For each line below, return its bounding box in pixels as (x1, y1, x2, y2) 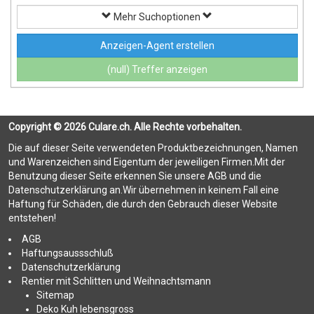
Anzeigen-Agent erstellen (100, 40, 214, 52)
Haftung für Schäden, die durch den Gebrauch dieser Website (8, 198, 278, 210)
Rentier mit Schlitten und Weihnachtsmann (22, 275, 211, 287)
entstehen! (8, 212, 56, 224)
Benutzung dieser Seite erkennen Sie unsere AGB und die (8, 170, 261, 182)
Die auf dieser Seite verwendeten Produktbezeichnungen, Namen (8, 142, 298, 153)
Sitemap (36, 289, 74, 301)
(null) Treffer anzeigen (107, 64, 207, 76)
